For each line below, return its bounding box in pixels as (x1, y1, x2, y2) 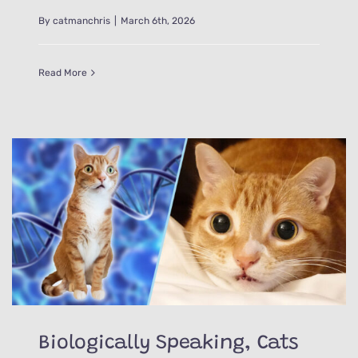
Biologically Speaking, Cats (38, 333, 298, 354)
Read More (38, 66, 88, 78)
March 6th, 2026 (121, 14, 196, 26)
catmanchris (53, 14, 111, 26)
